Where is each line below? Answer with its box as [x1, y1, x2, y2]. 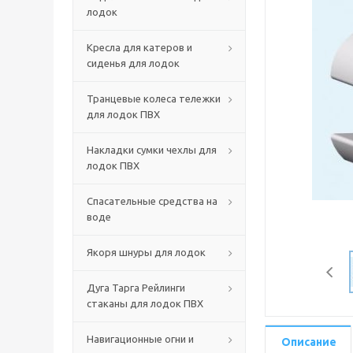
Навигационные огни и [87, 333, 194, 344]
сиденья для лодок [87, 58, 180, 69]
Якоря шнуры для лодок [87, 247, 206, 258]
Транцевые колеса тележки [87, 93, 221, 104]
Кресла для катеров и [87, 42, 192, 53]
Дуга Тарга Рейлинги [87, 282, 185, 293]
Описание [281, 336, 336, 348]
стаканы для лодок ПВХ [87, 298, 203, 309]
